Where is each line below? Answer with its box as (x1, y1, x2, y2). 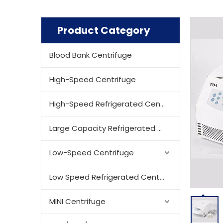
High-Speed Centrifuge (49, 74, 136, 85)
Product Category (57, 23, 150, 37)
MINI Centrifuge (49, 196, 106, 207)
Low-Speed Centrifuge (49, 147, 134, 158)
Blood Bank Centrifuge (49, 50, 132, 60)
